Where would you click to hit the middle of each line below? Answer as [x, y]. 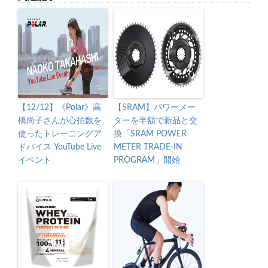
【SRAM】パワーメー [155, 107]
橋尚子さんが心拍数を [60, 121]
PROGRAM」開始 [147, 160]
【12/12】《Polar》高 [60, 107]
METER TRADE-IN [148, 147]
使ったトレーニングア [60, 134]
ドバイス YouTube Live [60, 147]
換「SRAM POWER [150, 134]
